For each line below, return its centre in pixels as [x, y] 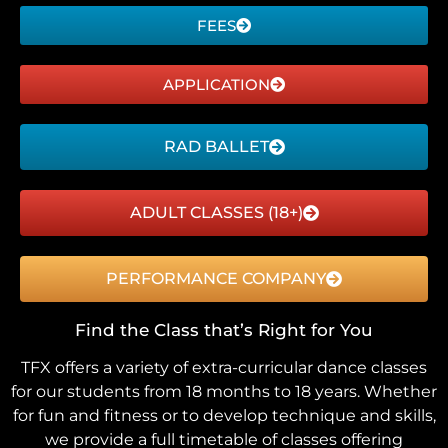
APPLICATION [216, 84]
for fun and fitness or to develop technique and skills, [224, 415]
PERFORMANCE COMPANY [216, 278]
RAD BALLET [216, 146]
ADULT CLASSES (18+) [216, 212]
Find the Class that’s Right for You [224, 329]
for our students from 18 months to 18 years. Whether [224, 391]
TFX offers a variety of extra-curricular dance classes [224, 367]
